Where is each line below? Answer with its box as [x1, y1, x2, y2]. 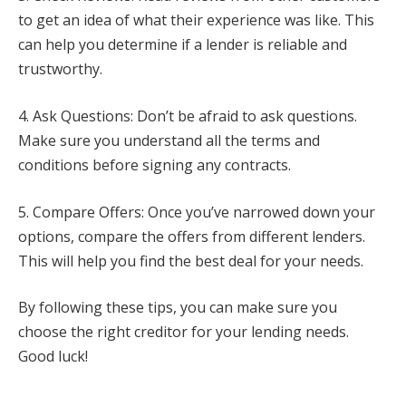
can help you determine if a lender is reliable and [18, 34, 347, 55]
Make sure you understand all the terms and [18, 130, 320, 151]
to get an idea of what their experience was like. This [18, 10, 374, 31]
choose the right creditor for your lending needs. [18, 322, 349, 343]
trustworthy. [18, 59, 102, 80]
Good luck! [18, 346, 88, 367]
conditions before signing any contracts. [18, 155, 291, 176]
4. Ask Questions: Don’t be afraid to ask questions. [18, 106, 357, 127]
